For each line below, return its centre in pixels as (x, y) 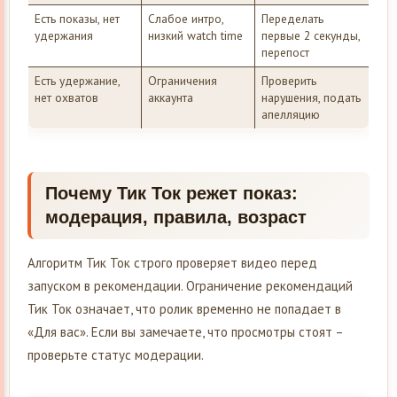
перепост (285, 52)
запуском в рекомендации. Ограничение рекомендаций (190, 285)
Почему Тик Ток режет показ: (171, 193)
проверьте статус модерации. (116, 354)
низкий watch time (195, 35)
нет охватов (66, 97)
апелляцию (290, 114)
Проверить (288, 80)
